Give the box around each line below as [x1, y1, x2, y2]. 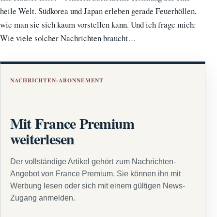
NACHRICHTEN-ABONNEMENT [10, 76, 104, 84]
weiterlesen [10, 127, 75, 149]
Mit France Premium [10, 112, 135, 134]
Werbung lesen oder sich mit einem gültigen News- [10, 182, 185, 190]
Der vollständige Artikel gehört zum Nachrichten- [10, 157, 176, 166]
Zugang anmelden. [10, 194, 75, 202]
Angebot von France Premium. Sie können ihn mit [10, 170, 181, 178]
